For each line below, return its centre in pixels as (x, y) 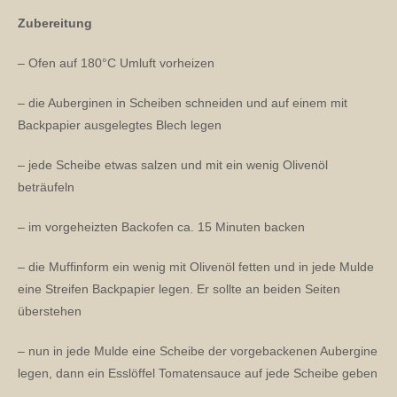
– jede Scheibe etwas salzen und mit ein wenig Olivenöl (173, 165)
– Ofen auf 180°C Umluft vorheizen (116, 63)
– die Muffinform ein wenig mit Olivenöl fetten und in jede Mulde (196, 267)
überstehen (50, 311)
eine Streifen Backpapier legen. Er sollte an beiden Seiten (179, 289)
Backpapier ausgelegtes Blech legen (120, 125)
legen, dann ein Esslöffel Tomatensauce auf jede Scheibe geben (198, 373)
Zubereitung (57, 23)
